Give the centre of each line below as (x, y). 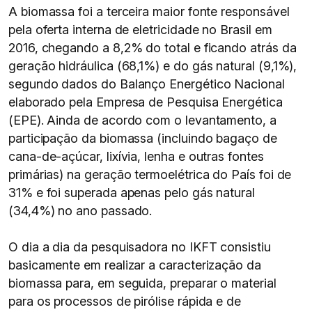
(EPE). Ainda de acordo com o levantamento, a (142, 120)
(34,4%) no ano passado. (80, 211)
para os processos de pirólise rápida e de (125, 301)
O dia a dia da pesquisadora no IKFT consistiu (140, 247)
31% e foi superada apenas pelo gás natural (132, 193)
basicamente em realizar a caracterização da (135, 265)
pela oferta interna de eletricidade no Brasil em (140, 30)
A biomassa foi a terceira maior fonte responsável (149, 11)
